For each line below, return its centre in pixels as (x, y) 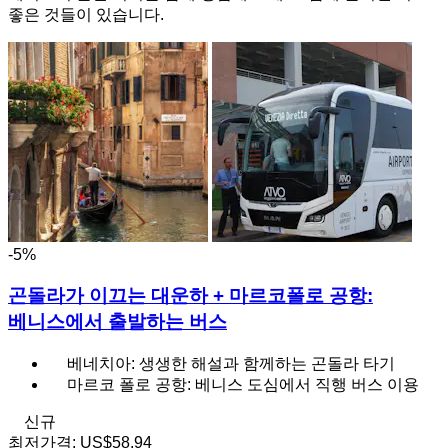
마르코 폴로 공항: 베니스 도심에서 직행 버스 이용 (243, 384)
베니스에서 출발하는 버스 (117, 322)
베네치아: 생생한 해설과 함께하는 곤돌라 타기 (231, 363)
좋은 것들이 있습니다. (86, 15)
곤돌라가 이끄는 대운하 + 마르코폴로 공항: (190, 296)
